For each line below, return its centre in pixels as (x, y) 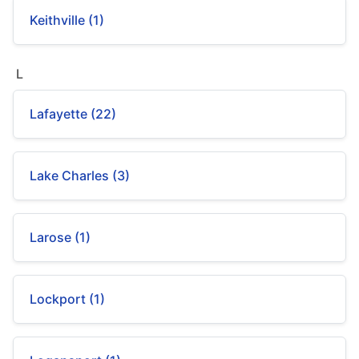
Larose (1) (60, 237)
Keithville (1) (67, 20)
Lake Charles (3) (80, 175)
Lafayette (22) (73, 114)
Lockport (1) (67, 299)
